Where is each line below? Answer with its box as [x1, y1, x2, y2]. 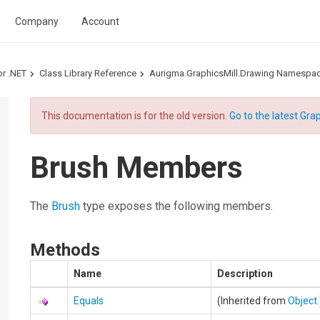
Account [81, 16, 120, 27]
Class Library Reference [39, 67, 136, 79]
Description [217, 268, 274, 279]
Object [288, 295, 318, 306]
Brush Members [30, 150, 244, 185]
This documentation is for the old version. [41, 110, 230, 121]
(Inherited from [217, 295, 289, 306]
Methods [30, 240, 101, 260]
